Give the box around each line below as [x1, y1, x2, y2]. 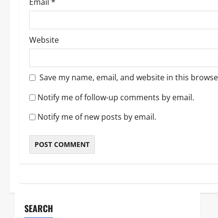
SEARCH [24, 202, 53, 215]
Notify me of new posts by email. [37, 111, 156, 122]
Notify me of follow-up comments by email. [37, 92, 194, 103]
